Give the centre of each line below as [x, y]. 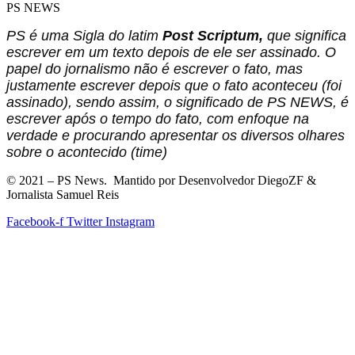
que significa [307, 35]
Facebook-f [35, 221]
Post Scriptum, [215, 35]
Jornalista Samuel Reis [63, 194]
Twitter [84, 221]
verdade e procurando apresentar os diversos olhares [176, 135]
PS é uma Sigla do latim [84, 35]
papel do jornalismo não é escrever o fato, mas [155, 69]
